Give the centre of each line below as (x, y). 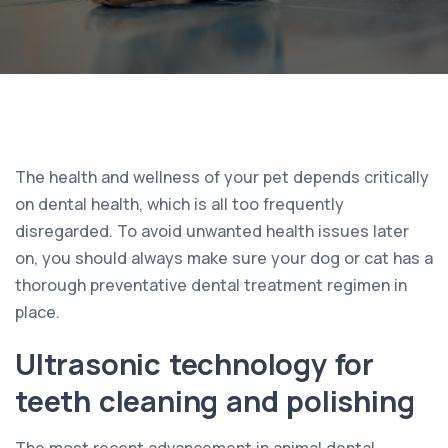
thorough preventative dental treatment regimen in (211, 284)
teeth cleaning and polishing (215, 400)
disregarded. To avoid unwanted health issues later (212, 230)
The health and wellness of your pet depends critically (222, 176)
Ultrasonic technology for (194, 363)
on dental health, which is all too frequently (179, 203)
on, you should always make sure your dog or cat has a (224, 257)
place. (37, 311)
